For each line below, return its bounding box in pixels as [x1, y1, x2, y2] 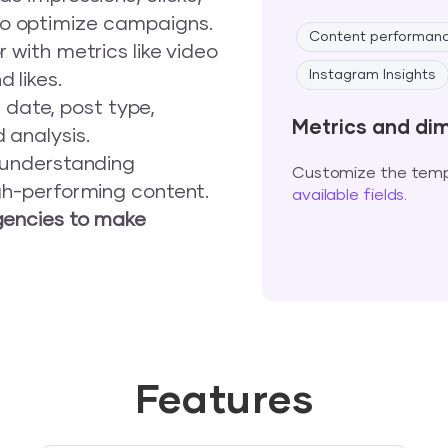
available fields [291, 187, 405, 203]
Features [134, 381, 314, 421]
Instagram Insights [308, 68, 436, 82]
